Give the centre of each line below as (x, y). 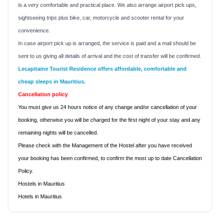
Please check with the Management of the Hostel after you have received (105, 145)
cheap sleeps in (39, 81)
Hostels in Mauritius (41, 183)
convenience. (34, 30)
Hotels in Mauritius (40, 196)
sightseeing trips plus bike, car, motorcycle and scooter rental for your (101, 17)
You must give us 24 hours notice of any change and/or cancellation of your (108, 107)
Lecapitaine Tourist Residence (57, 69)
